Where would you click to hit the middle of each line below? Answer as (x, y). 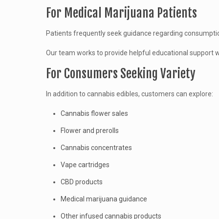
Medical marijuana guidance (104, 199)
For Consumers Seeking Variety (120, 74)
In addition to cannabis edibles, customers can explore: (129, 94)
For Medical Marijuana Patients (121, 13)
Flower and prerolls (89, 131)
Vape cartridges (85, 165)
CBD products (81, 182)
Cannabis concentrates (96, 148)
